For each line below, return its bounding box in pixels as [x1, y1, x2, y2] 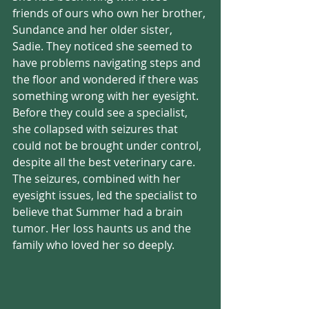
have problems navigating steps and [12, 55, 203, 70]
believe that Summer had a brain [12, 204, 186, 219]
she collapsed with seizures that [12, 121, 181, 137]
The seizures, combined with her [12, 171, 183, 186]
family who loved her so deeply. [12, 237, 175, 252]
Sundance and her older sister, [12, 22, 175, 37]
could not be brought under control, [12, 138, 204, 153]
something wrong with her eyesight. [12, 88, 201, 103]
